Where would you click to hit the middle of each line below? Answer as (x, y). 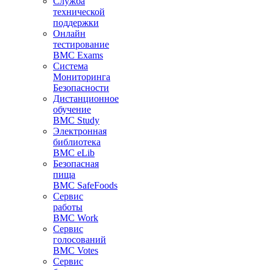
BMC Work (76, 218)
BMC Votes (76, 250)
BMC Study (76, 120)
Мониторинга (82, 77)
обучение (72, 109)
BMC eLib (74, 152)
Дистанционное (86, 98)
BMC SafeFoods (85, 185)
